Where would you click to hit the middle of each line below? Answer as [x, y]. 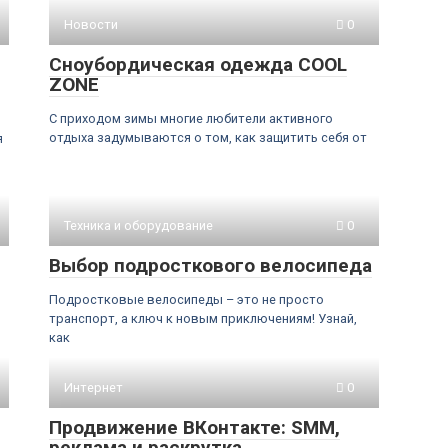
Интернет [93, 387]
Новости [91, 24]
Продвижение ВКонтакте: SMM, [194, 427]
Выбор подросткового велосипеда [210, 265]
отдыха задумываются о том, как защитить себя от [208, 137]
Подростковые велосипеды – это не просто [186, 299]
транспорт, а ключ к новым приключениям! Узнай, [203, 318]
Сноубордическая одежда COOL [198, 64]
